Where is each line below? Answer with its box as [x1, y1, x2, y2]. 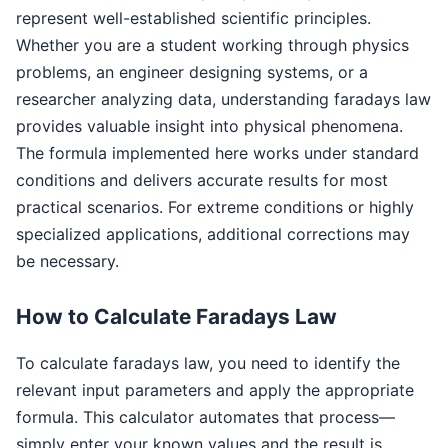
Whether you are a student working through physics [16, 35, 409, 56]
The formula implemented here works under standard [16, 143, 419, 164]
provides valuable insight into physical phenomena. [16, 116, 403, 137]
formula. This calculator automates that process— [16, 407, 395, 428]
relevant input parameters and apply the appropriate [16, 380, 414, 401]
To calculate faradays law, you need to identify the [16, 353, 400, 374]
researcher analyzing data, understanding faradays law [16, 89, 431, 110]
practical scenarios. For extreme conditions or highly [16, 197, 414, 218]
